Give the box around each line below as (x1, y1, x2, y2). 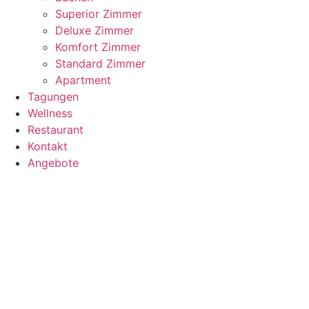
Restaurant (28, 123, 83, 137)
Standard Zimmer (55, 57, 146, 70)
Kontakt (28, 139, 68, 153)
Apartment (55, 73, 111, 87)
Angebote (28, 156, 79, 170)
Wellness (28, 106, 72, 120)
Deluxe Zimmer (55, 23, 134, 37)
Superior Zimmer (55, 7, 142, 21)
